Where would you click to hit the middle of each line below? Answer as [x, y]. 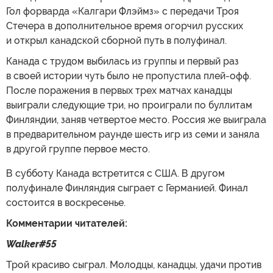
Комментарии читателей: [67, 223]
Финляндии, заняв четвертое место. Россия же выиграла [136, 120]
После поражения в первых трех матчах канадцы [119, 90]
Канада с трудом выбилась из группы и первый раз [122, 61]
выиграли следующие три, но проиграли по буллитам [129, 105]
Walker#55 [31, 244]
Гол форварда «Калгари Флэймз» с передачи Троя [122, 11]
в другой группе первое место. [78, 149]
